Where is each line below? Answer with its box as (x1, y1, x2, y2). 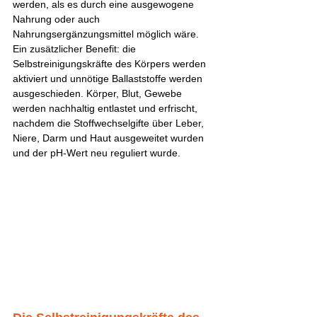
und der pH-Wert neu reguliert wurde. (13, 146, 183, 158)
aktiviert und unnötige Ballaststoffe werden (13, 72, 205, 84)
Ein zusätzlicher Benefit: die (13, 42, 139, 54)
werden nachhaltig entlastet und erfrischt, (13, 102, 200, 114)
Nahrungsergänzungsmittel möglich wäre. (13, 28, 202, 40)
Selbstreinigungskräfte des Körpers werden (13, 57, 209, 69)
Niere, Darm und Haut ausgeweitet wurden (13, 132, 207, 144)
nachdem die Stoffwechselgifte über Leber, (13, 117, 207, 129)
